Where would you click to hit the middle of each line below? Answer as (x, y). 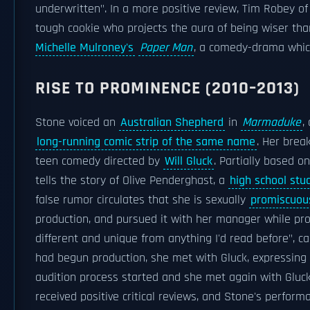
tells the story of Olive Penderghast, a (132, 181)
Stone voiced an (77, 122)
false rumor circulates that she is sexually (142, 200)
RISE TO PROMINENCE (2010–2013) (167, 88)
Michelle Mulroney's (84, 48)
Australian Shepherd (172, 122)
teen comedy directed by (99, 161)
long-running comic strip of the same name (146, 142)
